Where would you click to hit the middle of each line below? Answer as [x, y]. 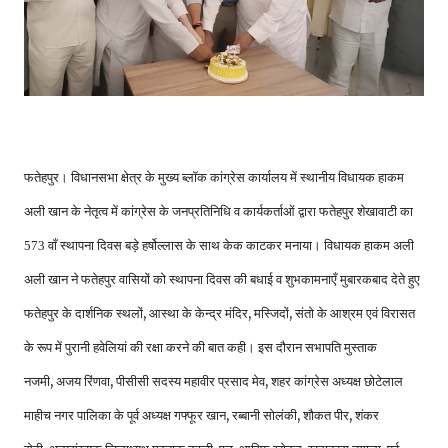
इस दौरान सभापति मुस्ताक [317, 347]
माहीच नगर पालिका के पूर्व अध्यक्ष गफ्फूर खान [125, 415]
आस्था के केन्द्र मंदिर [198, 313]
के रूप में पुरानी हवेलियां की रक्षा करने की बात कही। [139, 347]
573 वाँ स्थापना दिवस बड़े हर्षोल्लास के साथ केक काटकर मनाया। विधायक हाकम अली [219, 245]
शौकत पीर [326, 415]
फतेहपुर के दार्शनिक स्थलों [83, 313]
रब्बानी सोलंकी [264, 415]
